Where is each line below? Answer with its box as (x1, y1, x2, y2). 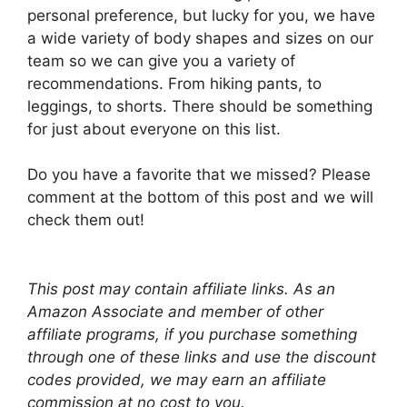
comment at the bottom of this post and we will (27, 188, 373, 206)
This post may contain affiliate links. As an (27, 279, 335, 298)
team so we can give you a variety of (27, 51, 295, 70)
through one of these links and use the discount (27, 347, 376, 366)
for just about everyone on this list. (27, 119, 281, 138)
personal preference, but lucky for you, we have (27, 5, 375, 25)
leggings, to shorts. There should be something (27, 96, 372, 115)
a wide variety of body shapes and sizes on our (27, 28, 373, 47)
